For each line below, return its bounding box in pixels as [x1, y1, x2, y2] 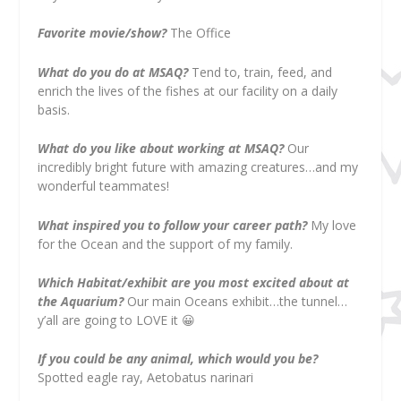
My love [307, 216, 357, 234]
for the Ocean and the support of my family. [38, 235, 294, 252]
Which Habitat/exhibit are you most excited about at [38, 273, 350, 291]
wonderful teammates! [38, 177, 170, 195]
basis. [38, 100, 71, 118]
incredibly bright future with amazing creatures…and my [38, 158, 359, 176]
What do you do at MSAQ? [38, 63, 189, 81]
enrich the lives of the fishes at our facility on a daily [38, 81, 338, 99]
